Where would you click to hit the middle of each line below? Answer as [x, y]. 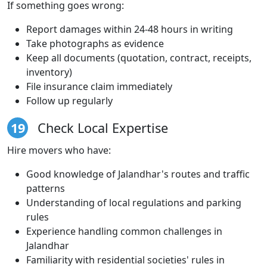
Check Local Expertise [101, 128]
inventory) [49, 72]
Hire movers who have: [59, 150]
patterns [46, 188]
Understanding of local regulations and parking [134, 202]
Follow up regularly [69, 100]
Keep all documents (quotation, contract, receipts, [139, 58]
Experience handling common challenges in [124, 231]
